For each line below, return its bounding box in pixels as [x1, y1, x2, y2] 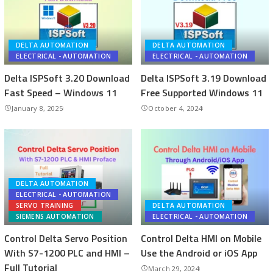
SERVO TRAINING [16, 201, 74, 210]
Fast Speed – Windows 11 [4, 85, 117, 100]
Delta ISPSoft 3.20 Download [4, 70, 130, 85]
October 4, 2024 [148, 103, 203, 113]
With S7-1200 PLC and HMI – [4, 246, 130, 260]
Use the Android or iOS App [141, 246, 257, 260]
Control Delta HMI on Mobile [141, 231, 261, 246]
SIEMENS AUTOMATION [16, 212, 94, 221]
